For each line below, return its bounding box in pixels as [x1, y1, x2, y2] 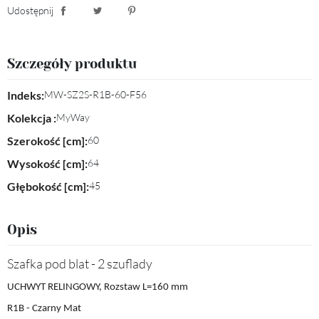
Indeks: [7, 88, 44, 102]
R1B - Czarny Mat [7, 303, 81, 314]
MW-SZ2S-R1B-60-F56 [44, 88, 147, 100]
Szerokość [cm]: [7, 133, 88, 147]
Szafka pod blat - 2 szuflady [7, 255, 152, 271]
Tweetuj [91, 16, 130, 31]
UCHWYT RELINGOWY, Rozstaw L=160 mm [7, 281, 188, 293]
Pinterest [125, 16, 171, 31]
